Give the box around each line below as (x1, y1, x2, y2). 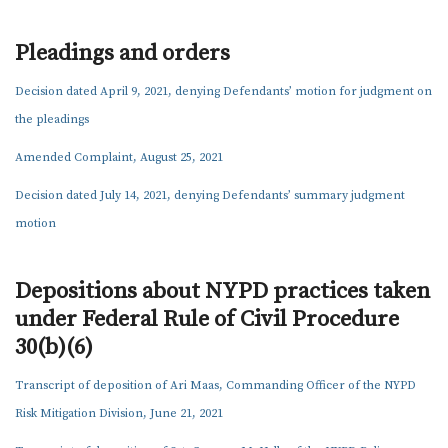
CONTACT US (16, 170, 101, 184)
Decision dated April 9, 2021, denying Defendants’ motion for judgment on (15, 84, 432, 99)
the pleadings (15, 112, 89, 127)
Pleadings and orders (15, 39, 230, 68)
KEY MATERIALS (16, 138, 116, 152)
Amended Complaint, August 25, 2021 (15, 150, 223, 165)
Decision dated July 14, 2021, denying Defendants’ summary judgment (15, 188, 405, 203)
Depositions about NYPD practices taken (15, 277, 430, 306)
